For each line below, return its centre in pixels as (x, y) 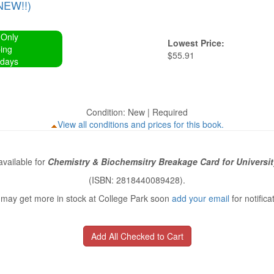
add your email (201, 198)
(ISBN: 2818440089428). (137, 180)
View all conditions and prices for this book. (140, 124)
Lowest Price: (196, 43)
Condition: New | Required (137, 112)
